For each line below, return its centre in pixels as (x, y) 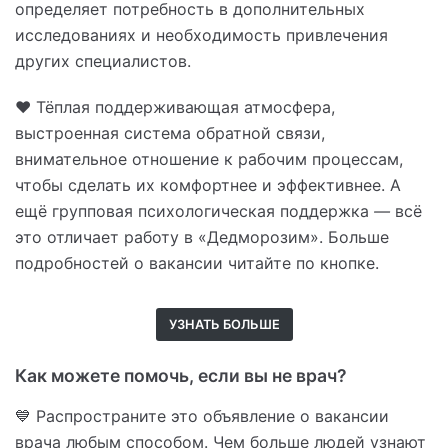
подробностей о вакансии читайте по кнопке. (197, 263)
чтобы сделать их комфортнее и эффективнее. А (208, 185)
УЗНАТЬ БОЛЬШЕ (224, 325)
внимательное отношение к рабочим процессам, (209, 159)
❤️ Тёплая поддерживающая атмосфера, (175, 107)
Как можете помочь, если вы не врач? (181, 376)
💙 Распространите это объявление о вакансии (202, 415)
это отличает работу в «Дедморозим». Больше (202, 237)
